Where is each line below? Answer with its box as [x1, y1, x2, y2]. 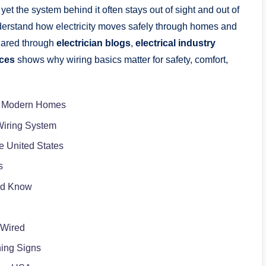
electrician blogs [56, 38, 131, 49]
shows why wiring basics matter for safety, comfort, [15, 55, 228, 65]
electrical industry [135, 38, 216, 49]
